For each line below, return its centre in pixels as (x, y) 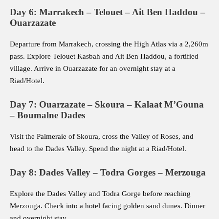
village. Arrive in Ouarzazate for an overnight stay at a (93, 69)
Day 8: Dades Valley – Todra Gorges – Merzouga (108, 173)
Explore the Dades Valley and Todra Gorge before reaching (100, 194)
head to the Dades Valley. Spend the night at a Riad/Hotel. (98, 149)
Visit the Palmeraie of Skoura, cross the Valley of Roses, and (102, 137)
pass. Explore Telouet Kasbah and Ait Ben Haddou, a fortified (104, 56)
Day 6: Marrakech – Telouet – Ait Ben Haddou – (108, 12)
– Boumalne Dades (47, 115)
